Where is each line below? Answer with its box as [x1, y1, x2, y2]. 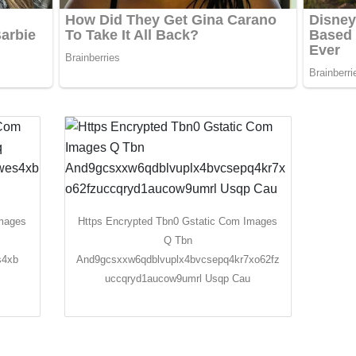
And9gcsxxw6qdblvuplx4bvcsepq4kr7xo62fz [75, 253, 280, 265]
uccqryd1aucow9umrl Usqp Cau [105, 272, 251, 284]
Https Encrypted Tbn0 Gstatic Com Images [78, 215, 278, 227]
